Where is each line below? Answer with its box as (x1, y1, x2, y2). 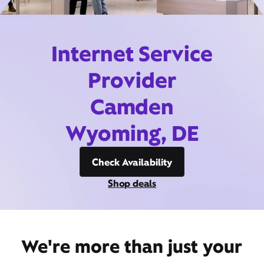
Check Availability (92, 156, 172, 169)
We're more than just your (21, 235, 243, 258)
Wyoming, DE (65, 119, 199, 147)
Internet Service (51, 39, 213, 68)
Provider (88, 66, 176, 94)
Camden (90, 93, 174, 121)
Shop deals (108, 177, 156, 190)
